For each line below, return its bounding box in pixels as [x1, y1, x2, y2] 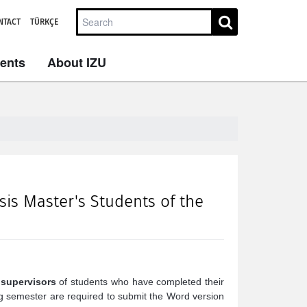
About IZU [47, 53, 106, 71]
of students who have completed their [56, 276, 225, 287]
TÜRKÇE [30, 16, 58, 27]
